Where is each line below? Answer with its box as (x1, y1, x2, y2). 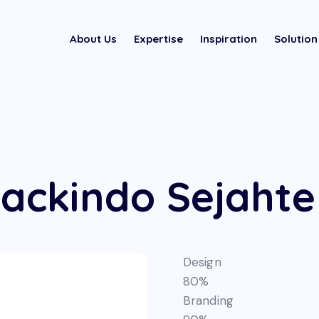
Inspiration (199, 31, 257, 46)
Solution (273, 31, 318, 46)
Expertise (133, 31, 183, 46)
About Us (69, 31, 117, 46)
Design (183, 253, 221, 270)
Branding (183, 292, 234, 308)
